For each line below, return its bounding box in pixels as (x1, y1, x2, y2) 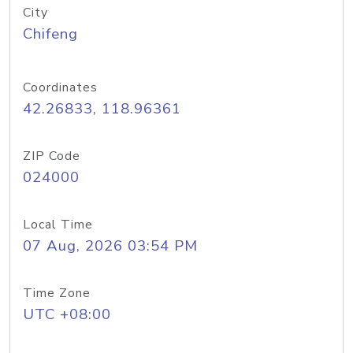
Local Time (23, 216, 93, 233)
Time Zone (23, 284, 91, 302)
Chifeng (23, 24, 78, 44)
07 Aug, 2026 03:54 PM (23, 236, 198, 256)
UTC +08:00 (23, 304, 111, 325)
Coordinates (23, 79, 98, 96)
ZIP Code (23, 147, 80, 165)
